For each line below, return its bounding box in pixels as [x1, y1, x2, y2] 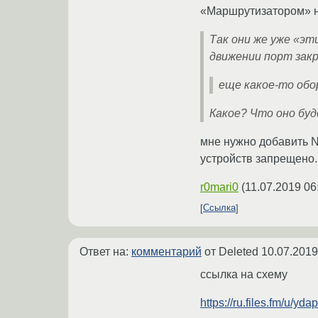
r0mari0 [200, 180, 238, 193]
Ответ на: [79, 245, 131, 258]
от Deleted [202, 245, 261, 258]
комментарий [131, 245, 202, 258]
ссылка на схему [200, 268, 287, 280]
